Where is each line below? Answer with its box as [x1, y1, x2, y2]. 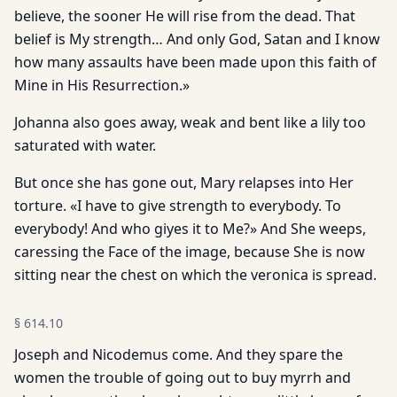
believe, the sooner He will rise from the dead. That [14, 6, 355, 26]
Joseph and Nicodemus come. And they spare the [14, 345, 343, 364]
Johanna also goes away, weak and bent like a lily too [14, 113, 366, 132]
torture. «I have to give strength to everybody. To [14, 196, 341, 215]
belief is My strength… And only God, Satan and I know [14, 29, 380, 49]
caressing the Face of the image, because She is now [14, 242, 365, 261]
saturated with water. [14, 136, 156, 155]
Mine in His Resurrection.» [14, 75, 190, 95]
